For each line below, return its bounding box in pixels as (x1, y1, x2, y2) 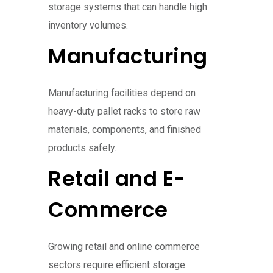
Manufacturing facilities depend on (48, 87, 196, 99)
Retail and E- (48, 164, 186, 194)
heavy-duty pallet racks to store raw (48, 105, 200, 118)
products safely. (48, 142, 116, 154)
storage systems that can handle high (48, 1, 207, 13)
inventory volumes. (48, 19, 128, 32)
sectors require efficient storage (48, 259, 185, 271)
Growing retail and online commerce (48, 241, 200, 253)
